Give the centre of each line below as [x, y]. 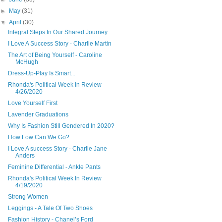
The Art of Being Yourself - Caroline [55, 55]
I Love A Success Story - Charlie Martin [59, 43]
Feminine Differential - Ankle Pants [54, 167]
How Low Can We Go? [38, 137]
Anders [25, 155]
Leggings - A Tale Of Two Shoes [50, 208]
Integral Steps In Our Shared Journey [57, 32]
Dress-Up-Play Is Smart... [41, 73]
